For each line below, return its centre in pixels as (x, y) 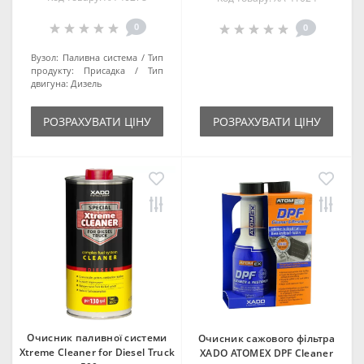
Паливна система (100, 57)
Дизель (87, 83)
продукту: (52, 70)
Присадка (104, 70)
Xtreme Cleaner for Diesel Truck (97, 352)
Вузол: (45, 57)
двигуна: (50, 83)
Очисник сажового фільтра (266, 338)
